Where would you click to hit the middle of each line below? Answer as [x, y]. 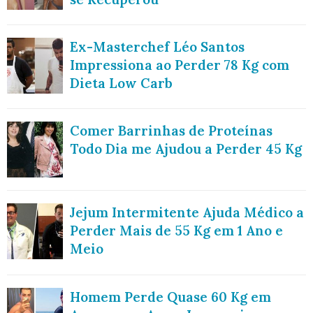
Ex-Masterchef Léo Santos [157, 47]
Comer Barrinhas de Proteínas [171, 131]
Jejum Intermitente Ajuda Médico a [187, 213]
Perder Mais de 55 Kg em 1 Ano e [176, 231]
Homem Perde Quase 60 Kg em [170, 297]
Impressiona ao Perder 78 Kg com [180, 65]
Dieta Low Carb [121, 83]
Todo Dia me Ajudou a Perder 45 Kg [186, 149]
